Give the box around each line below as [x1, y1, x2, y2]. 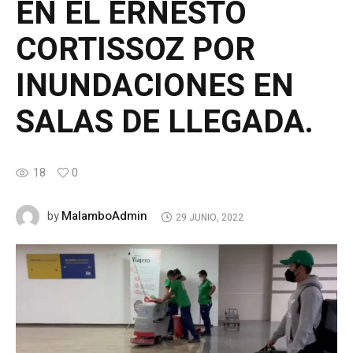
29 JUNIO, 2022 [175, 210, 243, 225]
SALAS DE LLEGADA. [16, 99, 314, 147]
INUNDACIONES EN [16, 63, 294, 110]
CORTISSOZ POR [16, 27, 255, 74]
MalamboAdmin [61, 207, 147, 225]
